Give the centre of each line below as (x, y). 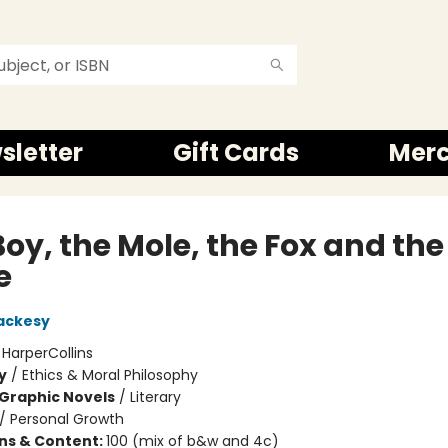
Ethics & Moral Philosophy (109, 375)
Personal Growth (66, 419)
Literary (155, 397)
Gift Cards (236, 152)
